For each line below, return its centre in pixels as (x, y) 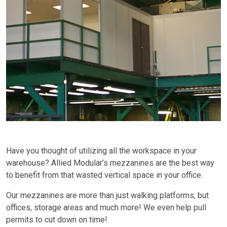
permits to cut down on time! (57, 219)
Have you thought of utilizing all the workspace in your (101, 150)
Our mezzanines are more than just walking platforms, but (107, 195)
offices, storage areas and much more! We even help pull (106, 207)
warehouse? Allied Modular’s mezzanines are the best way (110, 163)
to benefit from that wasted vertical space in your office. (104, 175)
